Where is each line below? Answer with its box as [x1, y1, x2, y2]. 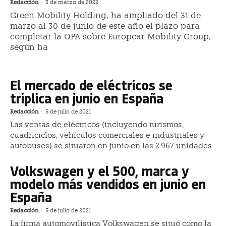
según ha [10, 42, 48, 52]
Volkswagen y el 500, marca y [10, 161, 189, 180]
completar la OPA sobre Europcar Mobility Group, [10, 31, 211, 41]
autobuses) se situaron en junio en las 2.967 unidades [10, 141, 212, 150]
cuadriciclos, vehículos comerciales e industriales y [10, 130, 204, 140]
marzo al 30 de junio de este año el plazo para [10, 21, 200, 31]
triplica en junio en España [10, 89, 163, 107]
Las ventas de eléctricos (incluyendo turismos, [10, 120, 184, 129]
